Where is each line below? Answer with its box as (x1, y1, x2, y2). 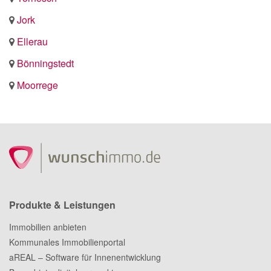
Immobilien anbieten (9, 221, 87, 233)
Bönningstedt (17, 56, 74, 70)
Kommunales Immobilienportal (9, 236, 125, 248)
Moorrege (17, 78, 58, 92)
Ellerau (17, 34, 48, 48)
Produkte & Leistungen (9, 198, 116, 212)
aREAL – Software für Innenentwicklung (9, 251, 161, 263)
